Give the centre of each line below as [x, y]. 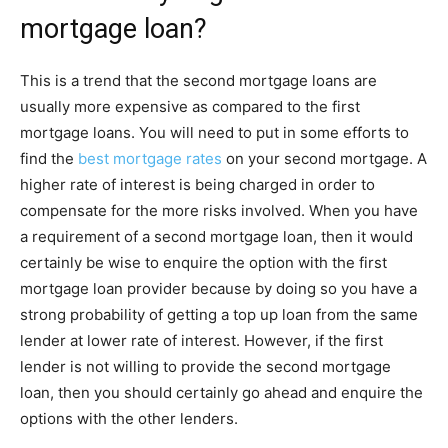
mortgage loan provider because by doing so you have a [218, 288]
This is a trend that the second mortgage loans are [198, 80]
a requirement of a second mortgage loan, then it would [216, 236]
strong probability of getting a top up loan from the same [219, 314]
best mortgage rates [150, 158]
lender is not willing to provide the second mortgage [205, 366]
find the [49, 158]
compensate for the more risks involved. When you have [219, 210]
